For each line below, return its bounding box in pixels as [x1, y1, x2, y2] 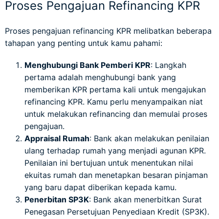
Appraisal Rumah [24, 133, 89, 143]
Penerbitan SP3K [24, 194, 89, 204]
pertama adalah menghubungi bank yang [24, 72, 176, 82]
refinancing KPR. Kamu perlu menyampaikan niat [24, 96, 203, 107]
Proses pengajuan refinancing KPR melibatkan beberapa [5, 25, 212, 36]
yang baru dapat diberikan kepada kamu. [24, 182, 176, 192]
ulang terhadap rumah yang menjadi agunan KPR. [24, 145, 206, 155]
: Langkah [151, 60, 186, 70]
